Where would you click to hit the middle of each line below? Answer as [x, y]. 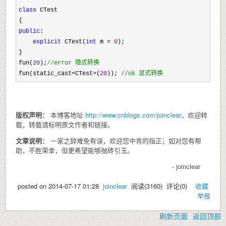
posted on [33, 186]
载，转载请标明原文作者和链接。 [65, 124]
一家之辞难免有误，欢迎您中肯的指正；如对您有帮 [126, 140]
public [29, 31]
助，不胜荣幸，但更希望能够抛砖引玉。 [75, 150]
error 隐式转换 [77, 63]
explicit [47, 42]
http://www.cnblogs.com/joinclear [133, 115]
